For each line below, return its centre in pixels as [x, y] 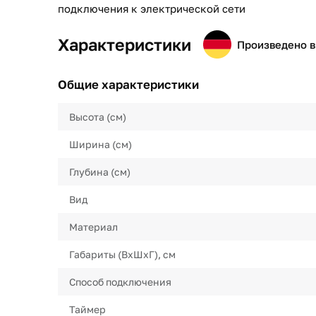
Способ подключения [120, 282]
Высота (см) [98, 117]
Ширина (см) [101, 144]
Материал [93, 227]
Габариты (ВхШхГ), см [122, 254]
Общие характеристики [128, 84]
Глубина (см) [100, 172]
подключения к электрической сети [152, 8]
